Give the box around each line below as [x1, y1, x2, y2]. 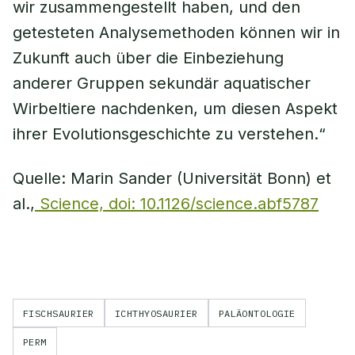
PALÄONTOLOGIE [218, 307, 296, 319]
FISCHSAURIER [23, 307, 94, 319]
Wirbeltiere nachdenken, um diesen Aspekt [13, 99, 338, 118]
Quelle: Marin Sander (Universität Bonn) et [13, 169, 331, 188]
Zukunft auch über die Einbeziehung [13, 48, 284, 67]
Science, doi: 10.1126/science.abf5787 [35, 194, 319, 213]
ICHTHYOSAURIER [114, 307, 198, 319]
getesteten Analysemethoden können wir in [13, 23, 340, 42]
